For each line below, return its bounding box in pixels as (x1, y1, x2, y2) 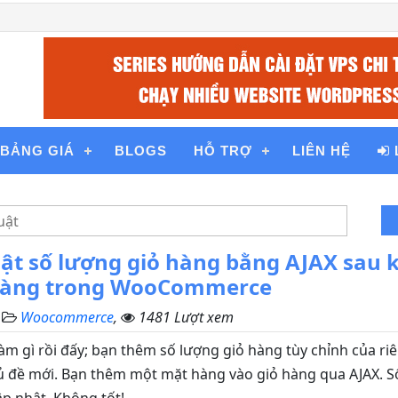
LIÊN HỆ (292, 143, 351, 158)
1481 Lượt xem (139, 307, 234, 327)
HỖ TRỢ (194, 143, 252, 158)
